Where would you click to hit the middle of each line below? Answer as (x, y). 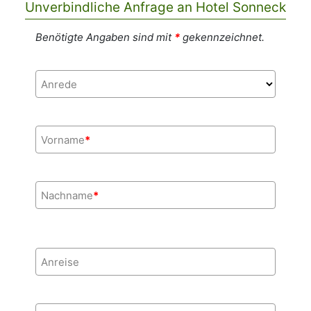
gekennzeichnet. (222, 37)
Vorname (62, 140)
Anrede (59, 84)
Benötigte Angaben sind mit (104, 37)
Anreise (60, 262)
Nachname (67, 195)
